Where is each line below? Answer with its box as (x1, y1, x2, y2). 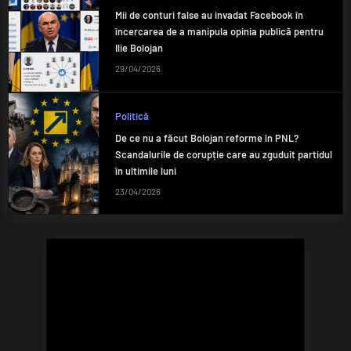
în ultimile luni (114, 164, 176, 177)
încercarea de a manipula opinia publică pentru (114, 24, 324, 38)
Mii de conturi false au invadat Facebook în (114, 8, 303, 21)
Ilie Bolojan (114, 41, 163, 54)
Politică (114, 109, 149, 122)
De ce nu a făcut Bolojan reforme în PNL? (114, 131, 299, 144)
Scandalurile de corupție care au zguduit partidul (114, 147, 332, 161)
